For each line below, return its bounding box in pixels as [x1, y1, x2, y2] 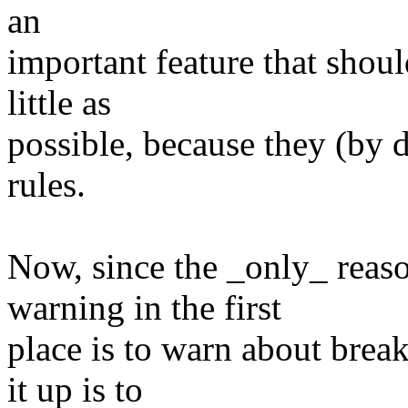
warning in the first [7, 288, 281, 328]
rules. [7, 165, 86, 205]
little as [7, 83, 111, 123]
